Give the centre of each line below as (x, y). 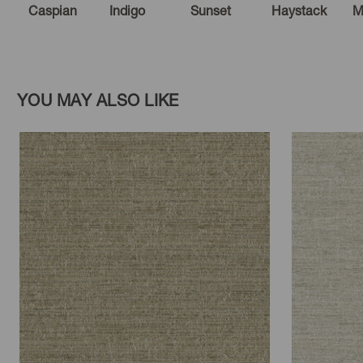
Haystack (299, 11)
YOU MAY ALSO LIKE (98, 100)
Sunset (211, 11)
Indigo (127, 11)
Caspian (53, 11)
